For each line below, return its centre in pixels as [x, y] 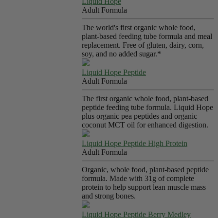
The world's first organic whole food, [139, 27]
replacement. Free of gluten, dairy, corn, [143, 45]
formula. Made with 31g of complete [138, 178]
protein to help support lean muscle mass [144, 187]
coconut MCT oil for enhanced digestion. [145, 125]
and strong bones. [109, 196]
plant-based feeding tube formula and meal [147, 36]
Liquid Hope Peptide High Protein [135, 143]
